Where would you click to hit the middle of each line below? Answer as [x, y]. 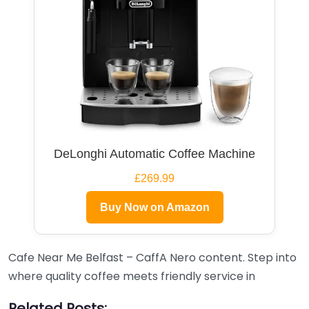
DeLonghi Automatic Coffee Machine [154, 153]
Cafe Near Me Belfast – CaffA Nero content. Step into [152, 257]
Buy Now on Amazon [154, 207]
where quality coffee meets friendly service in [132, 276]
